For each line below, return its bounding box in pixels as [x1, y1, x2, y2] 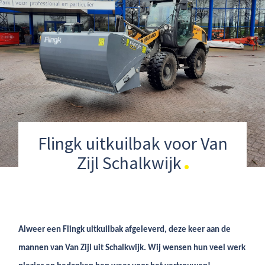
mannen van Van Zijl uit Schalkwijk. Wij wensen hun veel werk [18, 244, 246, 253]
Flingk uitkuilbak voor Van [37, 132, 228, 154]
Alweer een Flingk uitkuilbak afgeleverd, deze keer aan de [18, 225, 231, 234]
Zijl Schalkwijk [76, 151, 182, 174]
